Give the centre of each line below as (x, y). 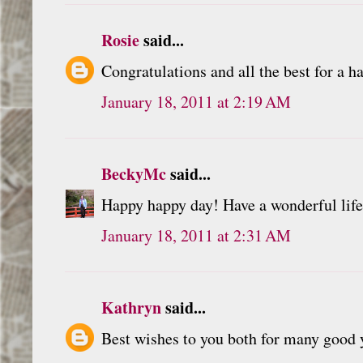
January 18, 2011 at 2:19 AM (196, 101)
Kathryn (131, 307)
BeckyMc (134, 173)
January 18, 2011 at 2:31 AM (196, 235)
